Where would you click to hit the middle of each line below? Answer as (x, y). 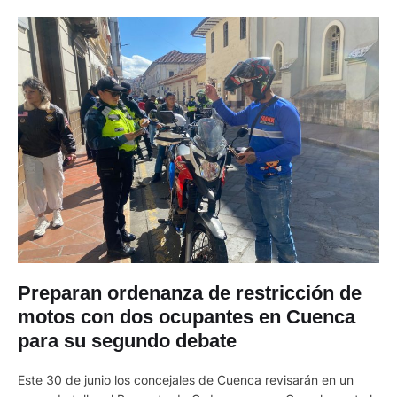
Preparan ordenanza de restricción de (190, 292)
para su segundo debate (127, 340)
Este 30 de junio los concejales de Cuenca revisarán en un (186, 379)
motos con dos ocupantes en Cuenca (187, 316)
